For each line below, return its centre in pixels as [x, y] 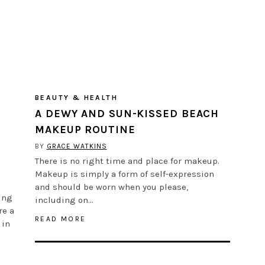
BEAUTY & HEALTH [76, 97]
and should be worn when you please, [112, 187]
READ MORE [61, 219]
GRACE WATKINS [77, 146]
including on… [64, 200]
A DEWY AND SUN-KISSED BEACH [127, 113]
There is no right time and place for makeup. [127, 161]
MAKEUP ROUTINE [85, 129]
